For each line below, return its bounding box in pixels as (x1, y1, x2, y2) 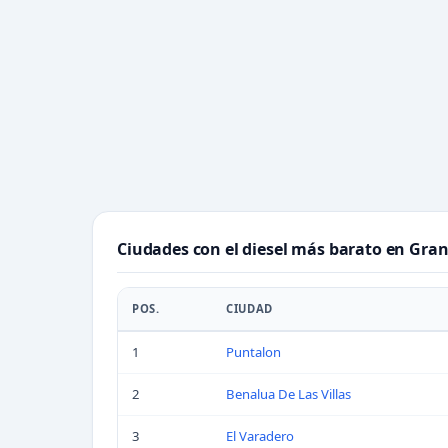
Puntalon (226, 343, 281, 361)
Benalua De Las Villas (226, 385, 351, 403)
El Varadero (226, 427, 294, 445)
